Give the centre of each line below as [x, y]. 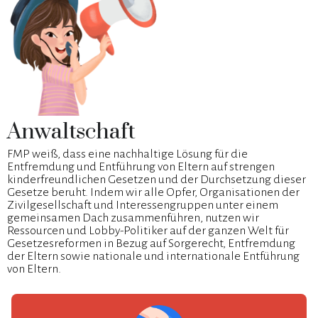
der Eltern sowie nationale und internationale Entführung [153, 257]
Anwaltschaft [71, 132]
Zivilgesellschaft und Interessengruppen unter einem [143, 205]
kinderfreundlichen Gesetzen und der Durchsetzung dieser [157, 180]
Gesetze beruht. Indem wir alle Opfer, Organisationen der [153, 193]
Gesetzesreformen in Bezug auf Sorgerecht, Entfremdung [151, 244]
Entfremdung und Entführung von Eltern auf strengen [141, 167]
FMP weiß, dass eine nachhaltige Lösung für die [127, 154]
